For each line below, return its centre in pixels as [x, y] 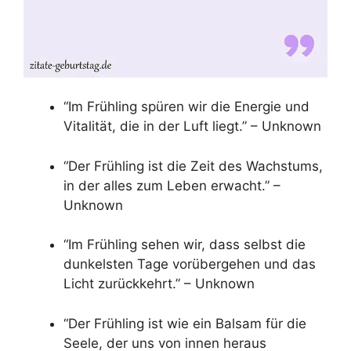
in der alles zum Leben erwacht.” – [172, 185]
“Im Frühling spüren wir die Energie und [186, 107]
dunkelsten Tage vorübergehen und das [190, 264]
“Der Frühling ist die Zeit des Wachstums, [193, 166]
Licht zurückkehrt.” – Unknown [159, 284]
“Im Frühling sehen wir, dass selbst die [185, 245]
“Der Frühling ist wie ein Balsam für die [185, 323]
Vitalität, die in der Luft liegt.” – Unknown [192, 127]
